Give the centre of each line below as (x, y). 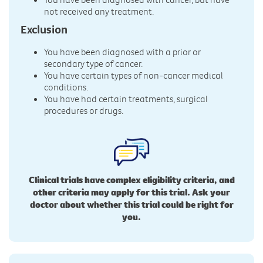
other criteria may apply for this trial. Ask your (131, 192)
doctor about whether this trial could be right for (131, 204)
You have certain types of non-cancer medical (134, 75)
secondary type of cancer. (93, 63)
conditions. (66, 87)
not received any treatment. (99, 11)
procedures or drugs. (84, 110)
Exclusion (44, 29)
